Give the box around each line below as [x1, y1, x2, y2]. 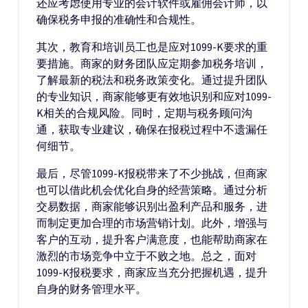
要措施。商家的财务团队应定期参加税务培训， [36, 56, 267, 70]
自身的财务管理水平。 [36, 282, 146, 296]
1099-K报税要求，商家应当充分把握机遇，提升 [36, 265, 267, 279]
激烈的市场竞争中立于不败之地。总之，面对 [36, 249, 256, 263]
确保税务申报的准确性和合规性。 [36, 12, 201, 26]
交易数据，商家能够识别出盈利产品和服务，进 [36, 199, 267, 213]
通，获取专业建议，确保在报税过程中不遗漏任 [36, 122, 267, 136]
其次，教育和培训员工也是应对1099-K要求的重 [36, 40, 267, 54]
